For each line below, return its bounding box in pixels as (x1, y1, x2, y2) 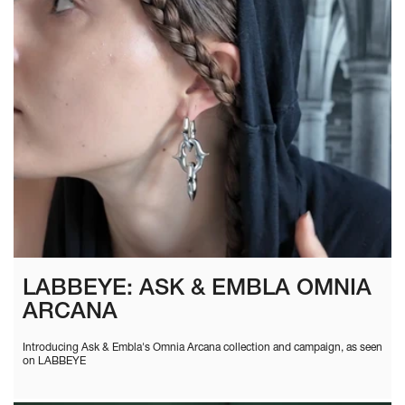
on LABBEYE (23, 355, 86, 367)
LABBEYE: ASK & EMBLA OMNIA (23, 278, 372, 301)
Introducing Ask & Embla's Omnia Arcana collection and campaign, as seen (23, 342, 382, 353)
